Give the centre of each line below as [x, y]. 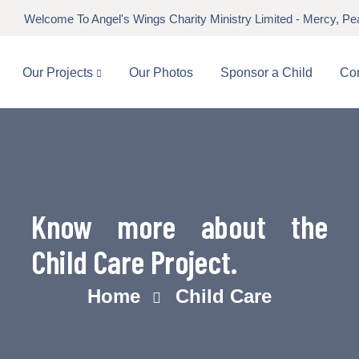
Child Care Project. [134, 261]
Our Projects [59, 73]
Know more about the [179, 226]
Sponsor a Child [266, 73]
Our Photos [161, 73]
